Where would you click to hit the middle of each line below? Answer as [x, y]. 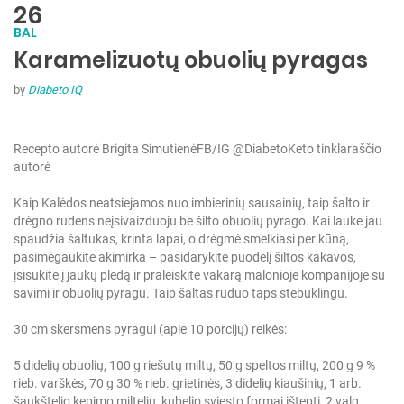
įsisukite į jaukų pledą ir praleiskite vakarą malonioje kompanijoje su [199, 275]
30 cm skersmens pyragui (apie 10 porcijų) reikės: [150, 329]
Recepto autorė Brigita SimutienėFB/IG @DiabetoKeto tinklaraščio [197, 148]
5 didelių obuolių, [60, 365]
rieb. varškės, [50, 383]
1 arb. [344, 383]
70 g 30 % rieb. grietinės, [155, 383]
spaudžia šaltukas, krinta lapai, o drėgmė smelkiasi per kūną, [181, 239]
